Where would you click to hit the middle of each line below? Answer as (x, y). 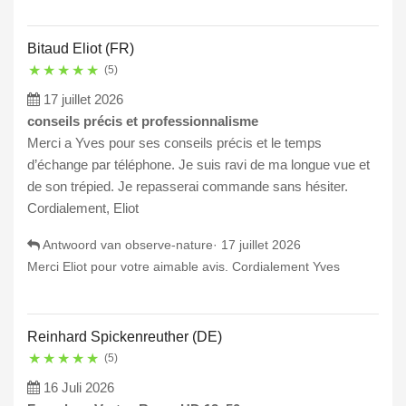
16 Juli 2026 (79, 388)
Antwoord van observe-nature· (130, 245)
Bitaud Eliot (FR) (81, 49)
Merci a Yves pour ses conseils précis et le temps (174, 143)
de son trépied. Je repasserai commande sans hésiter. (188, 187)
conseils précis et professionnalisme (143, 121)
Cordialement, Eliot (83, 208)
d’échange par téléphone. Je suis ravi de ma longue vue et (198, 165)
